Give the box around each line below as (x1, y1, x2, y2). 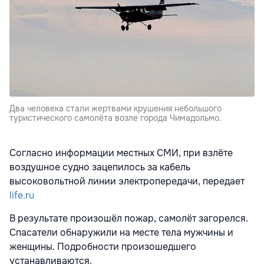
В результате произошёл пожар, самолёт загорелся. (9, 212, 248, 225)
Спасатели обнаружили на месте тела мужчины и (9, 226, 233, 239)
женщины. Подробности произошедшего (9, 240, 196, 253)
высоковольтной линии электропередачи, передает (9, 175, 245, 188)
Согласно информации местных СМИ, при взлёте (9, 147, 233, 160)
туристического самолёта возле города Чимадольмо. (9, 113, 222, 124)
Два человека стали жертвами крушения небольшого (9, 103, 222, 114)
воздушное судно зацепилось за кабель (9, 161, 190, 174)
